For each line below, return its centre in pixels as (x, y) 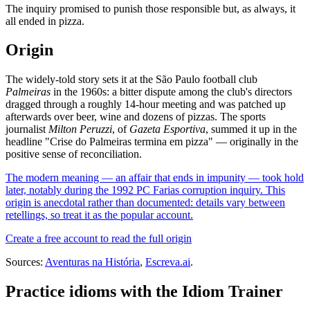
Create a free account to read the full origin (99, 239)
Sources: (25, 262)
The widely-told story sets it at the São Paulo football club (131, 80)
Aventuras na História (92, 262)
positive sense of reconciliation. (74, 154)
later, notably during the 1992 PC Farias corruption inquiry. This (145, 190)
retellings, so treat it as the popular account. (99, 215)
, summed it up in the (251, 129)
